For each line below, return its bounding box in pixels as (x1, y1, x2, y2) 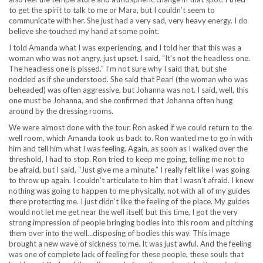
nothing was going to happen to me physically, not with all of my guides (9, 186, 250, 195)
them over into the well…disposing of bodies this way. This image (9, 228, 230, 238)
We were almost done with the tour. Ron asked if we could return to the (9, 123, 252, 132)
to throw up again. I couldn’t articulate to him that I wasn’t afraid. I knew (9, 176, 254, 185)
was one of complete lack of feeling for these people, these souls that (9, 249, 244, 259)
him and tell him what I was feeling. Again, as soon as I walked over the (9, 144, 248, 153)
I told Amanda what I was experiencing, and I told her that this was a (9, 43, 241, 52)
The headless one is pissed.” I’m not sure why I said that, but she (9, 64, 227, 73)
